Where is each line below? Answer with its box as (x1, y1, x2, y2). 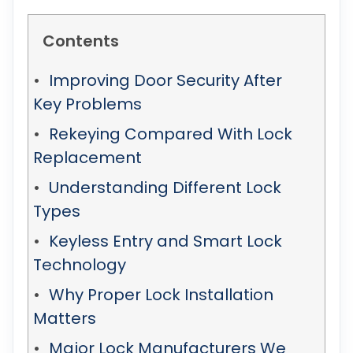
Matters (33, 307, 96, 329)
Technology (33, 254, 126, 276)
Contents (43, 30, 119, 52)
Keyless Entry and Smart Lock (49, 230, 282, 252)
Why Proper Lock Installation (49, 284, 273, 306)
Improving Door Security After (49, 69, 282, 91)
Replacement (33, 147, 142, 169)
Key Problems (33, 93, 142, 115)
